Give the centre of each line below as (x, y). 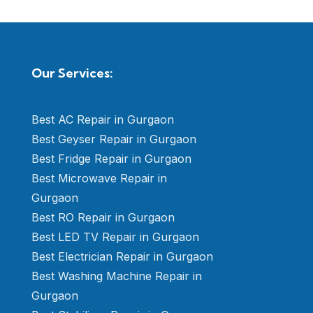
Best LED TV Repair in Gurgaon (115, 237)
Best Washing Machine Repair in (117, 276)
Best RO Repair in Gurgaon (103, 218)
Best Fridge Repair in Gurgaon (111, 159)
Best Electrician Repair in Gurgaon (122, 257)
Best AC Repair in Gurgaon (103, 120)
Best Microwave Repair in (99, 179)
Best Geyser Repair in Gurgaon (114, 139)
